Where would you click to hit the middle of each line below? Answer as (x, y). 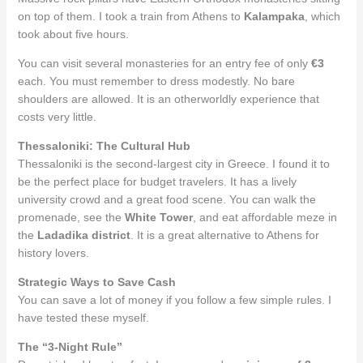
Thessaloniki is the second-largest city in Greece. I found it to (173, 163)
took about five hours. (73, 34)
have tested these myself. (83, 317)
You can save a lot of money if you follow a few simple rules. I (174, 299)
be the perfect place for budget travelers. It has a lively (157, 181)
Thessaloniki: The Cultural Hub (104, 145)
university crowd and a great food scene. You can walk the (167, 199)
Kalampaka (274, 16)
